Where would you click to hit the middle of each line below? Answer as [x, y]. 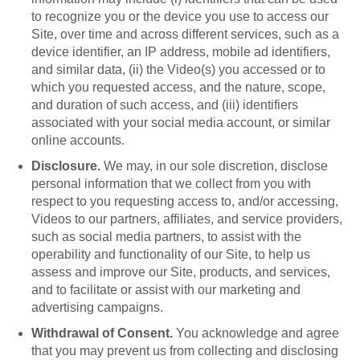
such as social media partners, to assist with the [166, 237]
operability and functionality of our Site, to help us [171, 254]
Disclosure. [66, 166]
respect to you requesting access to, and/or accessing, [185, 201]
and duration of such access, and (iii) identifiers [165, 105]
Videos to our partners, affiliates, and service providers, [187, 219]
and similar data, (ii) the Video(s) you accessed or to [178, 70]
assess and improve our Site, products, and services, [181, 272]
